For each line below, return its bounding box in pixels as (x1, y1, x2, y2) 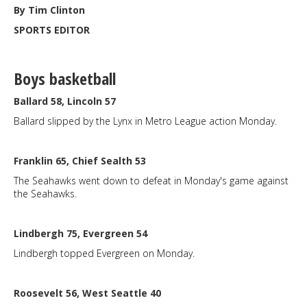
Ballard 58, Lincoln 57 (14, 95, 116, 108)
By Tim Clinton (14, 3, 85, 16)
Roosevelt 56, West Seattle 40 (14, 286, 161, 299)
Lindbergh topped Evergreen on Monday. (14, 247, 195, 260)
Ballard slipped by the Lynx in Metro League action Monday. (14, 114, 277, 127)
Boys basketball (14, 67, 116, 90)
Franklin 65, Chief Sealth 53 (14, 154, 146, 167)
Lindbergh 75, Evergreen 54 (14, 227, 147, 240)
